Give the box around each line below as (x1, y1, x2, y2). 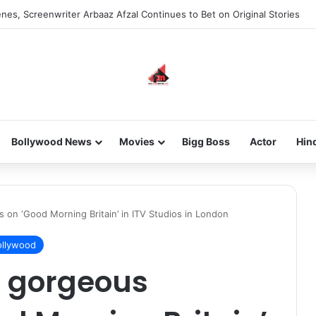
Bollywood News (11, 135, 92, 147)
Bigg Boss (181, 135, 230, 147)
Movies (119, 135, 154, 147)
